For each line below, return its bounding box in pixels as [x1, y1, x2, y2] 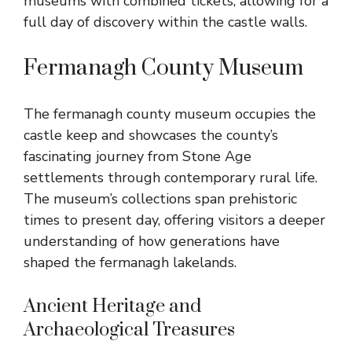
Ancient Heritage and [24, 294, 201, 318]
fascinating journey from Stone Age [24, 146, 251, 166]
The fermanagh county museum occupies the [24, 104, 316, 123]
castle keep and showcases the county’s [24, 125, 278, 145]
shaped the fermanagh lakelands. [24, 252, 236, 272]
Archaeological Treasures [24, 317, 235, 342]
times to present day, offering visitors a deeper [24, 210, 325, 229]
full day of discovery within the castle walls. [24, 12, 307, 31]
